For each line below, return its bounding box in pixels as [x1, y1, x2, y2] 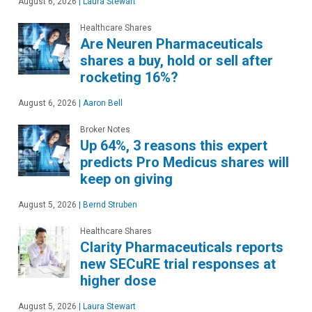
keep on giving [80, 170, 173, 187]
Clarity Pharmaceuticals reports [80, 238, 283, 256]
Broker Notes [80, 124, 130, 134]
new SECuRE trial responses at [80, 255, 276, 272]
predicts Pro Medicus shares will [80, 153, 289, 171]
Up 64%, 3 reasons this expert [80, 136, 267, 154]
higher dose [80, 272, 156, 289]
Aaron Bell [81, 97, 123, 108]
